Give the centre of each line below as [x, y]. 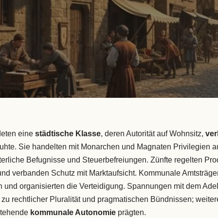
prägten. [131, 213]
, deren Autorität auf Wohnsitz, [153, 134]
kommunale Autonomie [73, 213]
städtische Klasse [68, 134]
